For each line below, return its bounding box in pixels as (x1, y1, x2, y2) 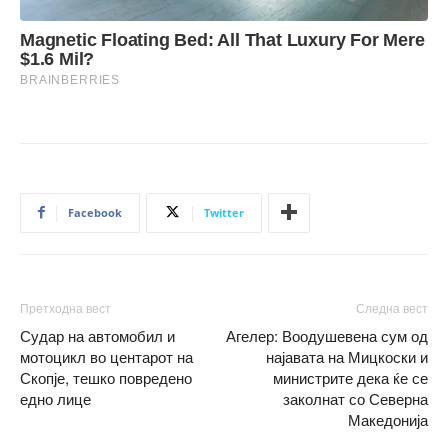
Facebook (68, 204, 122, 220)
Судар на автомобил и (20, 324, 175, 346)
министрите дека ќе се (273, 366, 428, 388)
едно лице (20, 387, 91, 409)
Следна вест (356, 298, 428, 316)
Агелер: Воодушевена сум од (226, 324, 428, 346)
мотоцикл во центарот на (20, 345, 193, 367)
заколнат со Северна (283, 387, 428, 409)
